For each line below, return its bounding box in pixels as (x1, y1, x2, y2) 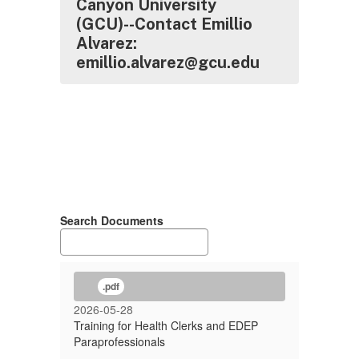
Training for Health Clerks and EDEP (74, 317, 258, 333)
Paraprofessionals (74, 333, 165, 349)
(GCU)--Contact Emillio (76, 14, 252, 34)
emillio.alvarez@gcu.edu (76, 53, 260, 72)
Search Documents (60, 212, 163, 228)
